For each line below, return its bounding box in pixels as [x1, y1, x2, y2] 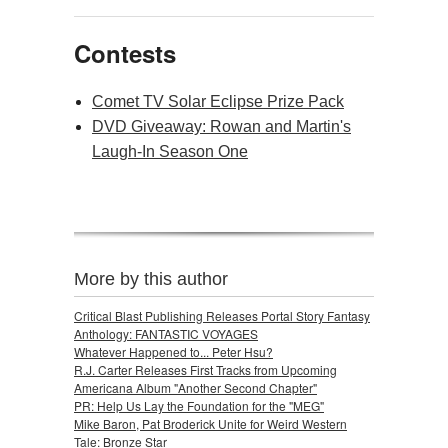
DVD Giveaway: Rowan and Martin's [92, 117, 351, 135]
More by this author [74, 268, 228, 289]
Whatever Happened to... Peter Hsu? [74, 342, 273, 360]
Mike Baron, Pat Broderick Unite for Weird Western [74, 414, 347, 432]
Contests [74, 35, 176, 70]
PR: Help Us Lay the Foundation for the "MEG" [74, 396, 324, 414]
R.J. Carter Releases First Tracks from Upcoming [74, 360, 337, 378]
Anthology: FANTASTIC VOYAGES [74, 324, 258, 342]
